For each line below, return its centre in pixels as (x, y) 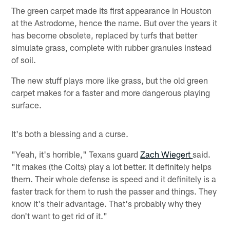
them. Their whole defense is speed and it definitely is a (114, 178)
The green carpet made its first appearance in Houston (112, 10)
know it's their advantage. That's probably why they (107, 203)
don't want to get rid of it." (60, 215)
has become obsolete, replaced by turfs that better (104, 35)
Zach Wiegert (167, 154)
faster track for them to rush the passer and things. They (114, 191)
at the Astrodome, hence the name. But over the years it (114, 22)
